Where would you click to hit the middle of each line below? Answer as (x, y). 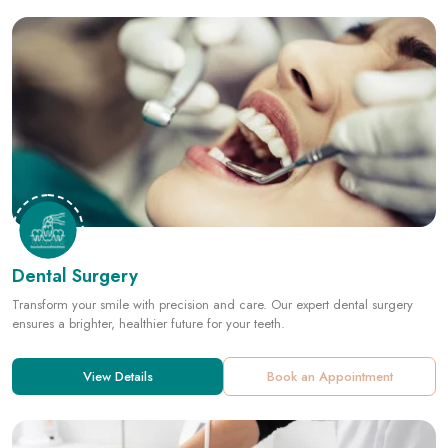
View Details (117, 299)
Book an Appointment (329, 299)
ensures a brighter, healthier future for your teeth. (148, 246)
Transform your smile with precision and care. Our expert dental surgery (212, 227)
